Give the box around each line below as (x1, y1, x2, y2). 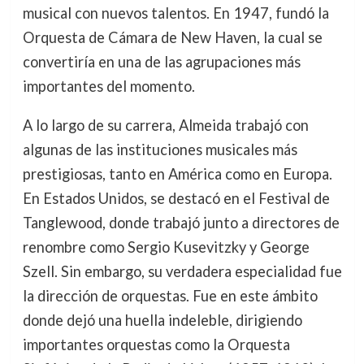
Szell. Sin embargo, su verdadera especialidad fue (22, 262, 342, 281)
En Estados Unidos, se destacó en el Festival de (22, 189, 330, 208)
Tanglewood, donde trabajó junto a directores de (22, 214, 340, 232)
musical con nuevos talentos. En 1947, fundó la (22, 3, 329, 22)
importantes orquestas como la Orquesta (22, 336, 290, 354)
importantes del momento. (22, 76, 195, 95)
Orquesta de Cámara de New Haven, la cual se (22, 28, 323, 46)
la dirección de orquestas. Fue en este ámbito (22, 287, 318, 305)
